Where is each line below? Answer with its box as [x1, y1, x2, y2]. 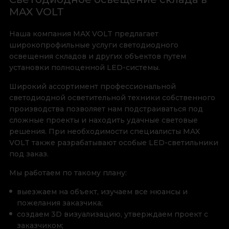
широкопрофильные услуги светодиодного [9, 40, 178, 50]
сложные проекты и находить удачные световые [9, 116, 198, 125]
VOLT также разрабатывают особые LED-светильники [9, 138, 218, 148]
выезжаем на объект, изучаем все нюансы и [16, 187, 188, 197]
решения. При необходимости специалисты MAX [9, 127, 200, 136]
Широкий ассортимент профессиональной [9, 82, 176, 91]
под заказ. [9, 149, 49, 159]
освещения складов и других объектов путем [9, 52, 186, 61]
